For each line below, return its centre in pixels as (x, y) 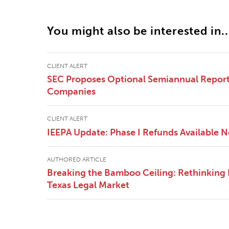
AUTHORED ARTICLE (77, 159)
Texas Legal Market (88, 185)
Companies (71, 92)
